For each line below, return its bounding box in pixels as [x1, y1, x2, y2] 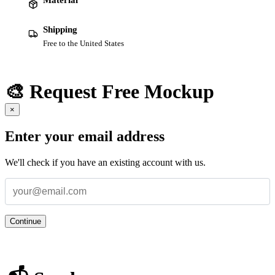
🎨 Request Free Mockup [5, 80, 214, 103]
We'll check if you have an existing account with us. [5, 157, 206, 168]
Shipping [43, 24, 77, 34]
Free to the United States [43, 38, 124, 48]
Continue [10, 217, 41, 227]
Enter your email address [5, 128, 165, 145]
